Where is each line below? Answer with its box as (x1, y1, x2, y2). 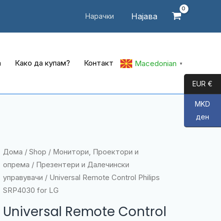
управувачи (2, 173, 43, 182)
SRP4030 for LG (2, 186, 59, 195)
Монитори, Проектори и (52, 147, 139, 156)
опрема (2, 160, 30, 169)
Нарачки (85, 12, 114, 20)
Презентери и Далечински (36, 160, 129, 169)
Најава (131, 11, 158, 21)
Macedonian (135, 58, 177, 68)
